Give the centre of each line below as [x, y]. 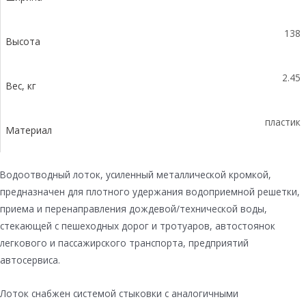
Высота [23, 41]
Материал [29, 130]
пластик [283, 122]
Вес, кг [21, 85]
